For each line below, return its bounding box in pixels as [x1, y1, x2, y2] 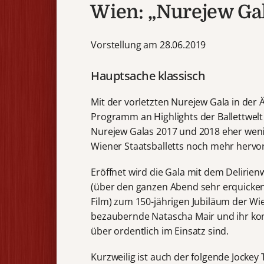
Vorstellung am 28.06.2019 [91, 38, 206, 51]
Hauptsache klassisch [91, 67, 206, 84]
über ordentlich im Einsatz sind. [91, 224, 229, 237]
